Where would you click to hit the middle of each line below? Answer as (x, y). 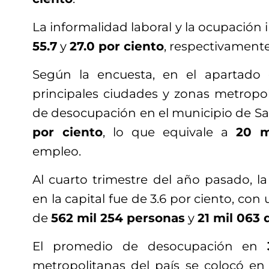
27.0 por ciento (117, 47)
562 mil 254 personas (118, 218)
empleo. (57, 152)
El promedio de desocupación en (150, 246)
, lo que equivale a (169, 132)
